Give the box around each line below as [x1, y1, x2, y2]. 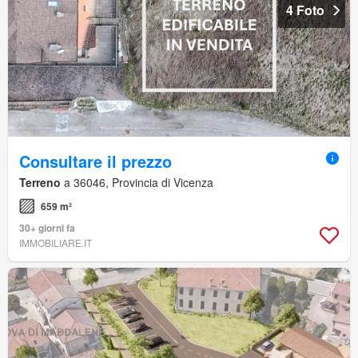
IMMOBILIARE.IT [19, 235, 92, 249]
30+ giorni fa [19, 220, 75, 235]
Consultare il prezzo [19, 149, 172, 173]
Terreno [19, 173, 61, 190]
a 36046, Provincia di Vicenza [61, 173, 213, 190]
